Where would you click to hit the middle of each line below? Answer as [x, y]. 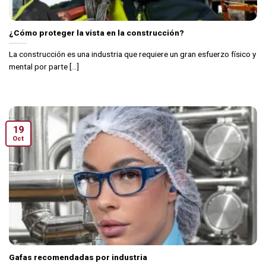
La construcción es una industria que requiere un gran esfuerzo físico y [132, 54]
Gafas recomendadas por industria [78, 257]
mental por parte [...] [44, 66]
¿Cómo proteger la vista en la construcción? [96, 32]
